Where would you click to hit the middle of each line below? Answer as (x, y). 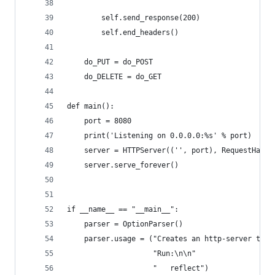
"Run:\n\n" (131, 254)
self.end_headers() (123, 33)
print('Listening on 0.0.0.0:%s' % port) (159, 136)
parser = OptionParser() (125, 224)
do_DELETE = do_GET (114, 77)
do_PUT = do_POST (110, 62)
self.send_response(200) (134, 18)
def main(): (91, 106)
